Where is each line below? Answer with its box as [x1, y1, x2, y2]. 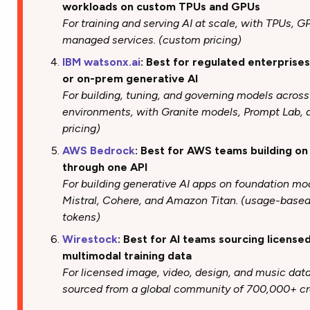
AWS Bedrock [62, 144, 136, 158]
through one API [62, 161, 148, 174]
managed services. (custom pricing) [62, 33, 242, 47]
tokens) [62, 210, 101, 224]
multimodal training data [62, 249, 192, 263]
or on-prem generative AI [62, 72, 199, 86]
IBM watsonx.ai [62, 55, 141, 69]
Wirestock [62, 232, 118, 246]
